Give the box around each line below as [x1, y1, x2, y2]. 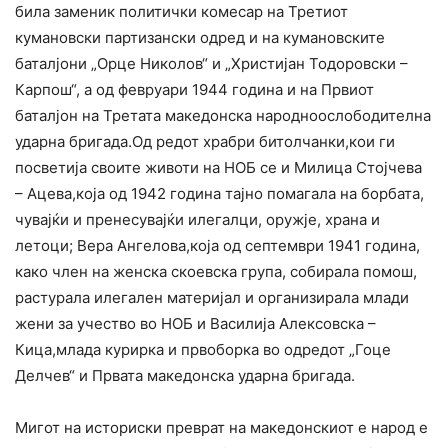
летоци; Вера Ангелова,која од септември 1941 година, [15, 236, 420, 256]
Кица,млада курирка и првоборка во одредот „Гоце [15, 340, 391, 360]
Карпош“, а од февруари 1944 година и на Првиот [15, 80, 374, 100]
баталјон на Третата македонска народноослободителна [15, 106, 431, 126]
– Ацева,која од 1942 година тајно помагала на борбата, [15, 184, 424, 204]
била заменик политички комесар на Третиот [15, 2, 348, 22]
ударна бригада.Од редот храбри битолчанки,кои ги [15, 132, 395, 152]
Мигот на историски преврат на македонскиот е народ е [15, 418, 428, 438]
